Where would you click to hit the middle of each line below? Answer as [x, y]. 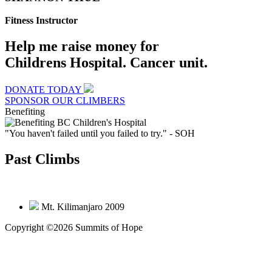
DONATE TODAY [44, 90]
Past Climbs [42, 159]
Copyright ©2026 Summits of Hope [74, 228]
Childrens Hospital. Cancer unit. [106, 63]
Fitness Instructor [41, 21]
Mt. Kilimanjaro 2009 [83, 207]
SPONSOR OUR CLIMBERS [65, 101]
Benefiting [25, 112]
